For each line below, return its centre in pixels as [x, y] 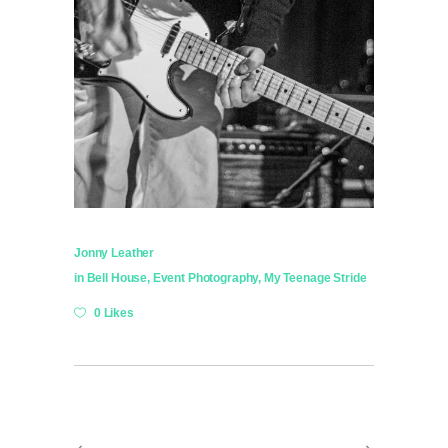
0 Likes [113, 312]
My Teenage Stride [315, 277]
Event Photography [205, 277]
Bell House [117, 277]
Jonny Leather [114, 252]
